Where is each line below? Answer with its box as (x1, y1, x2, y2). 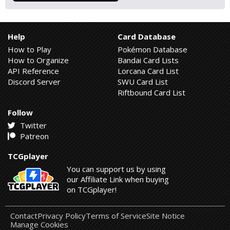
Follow (8, 107, 33, 118)
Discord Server (8, 76, 61, 87)
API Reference (8, 66, 59, 76)
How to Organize (8, 55, 69, 65)
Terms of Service (86, 210, 146, 221)
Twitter (18, 120, 47, 130)
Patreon (18, 131, 49, 141)
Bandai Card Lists (118, 55, 179, 65)
